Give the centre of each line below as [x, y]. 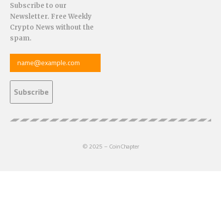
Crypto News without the [52, 28]
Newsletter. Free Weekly [51, 17]
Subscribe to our [38, 6]
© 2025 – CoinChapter [110, 147]
